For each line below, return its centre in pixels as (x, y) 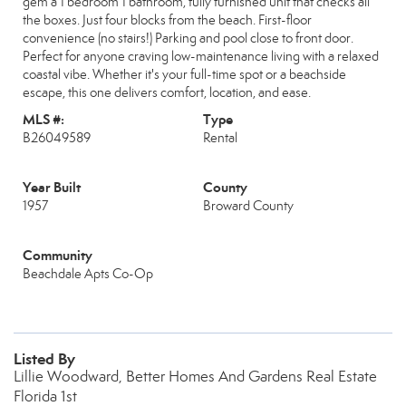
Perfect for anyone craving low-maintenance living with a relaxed (201, 56)
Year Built (52, 187)
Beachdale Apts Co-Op (88, 274)
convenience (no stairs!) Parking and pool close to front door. (188, 38)
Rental (220, 138)
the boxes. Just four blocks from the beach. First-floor (167, 20)
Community (58, 255)
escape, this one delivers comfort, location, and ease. (167, 92)
